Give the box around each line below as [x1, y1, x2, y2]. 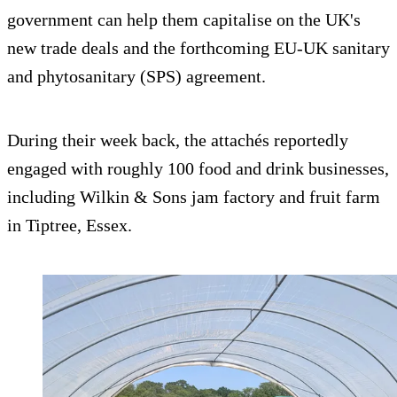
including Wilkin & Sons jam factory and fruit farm [7, 186, 380, 206]
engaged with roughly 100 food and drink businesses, [7, 158, 389, 178]
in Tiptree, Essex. [7, 214, 132, 235]
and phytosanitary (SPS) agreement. [7, 66, 266, 86]
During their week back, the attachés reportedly [7, 129, 348, 150]
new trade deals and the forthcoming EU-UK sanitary [7, 37, 390, 58]
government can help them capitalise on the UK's [7, 9, 361, 29]
